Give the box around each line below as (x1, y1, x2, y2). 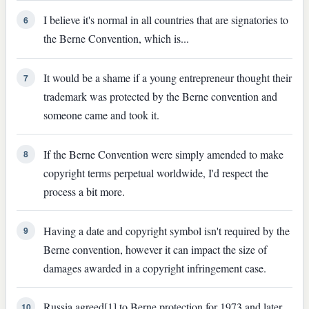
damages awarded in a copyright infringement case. (43, 260, 266, 275)
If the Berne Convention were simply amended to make (43, 146, 283, 161)
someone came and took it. (43, 107, 159, 122)
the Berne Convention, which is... (43, 31, 189, 46)
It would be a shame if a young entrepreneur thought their (43, 70, 292, 85)
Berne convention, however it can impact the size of (43, 241, 267, 257)
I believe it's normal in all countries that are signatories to (43, 12, 288, 28)
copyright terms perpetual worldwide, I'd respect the (43, 165, 268, 180)
